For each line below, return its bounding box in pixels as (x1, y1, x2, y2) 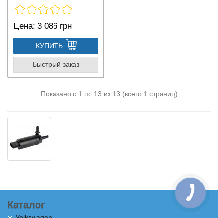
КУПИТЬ (36, 41, 63, 50)
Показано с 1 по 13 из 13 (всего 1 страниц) (40, 90, 178, 98)
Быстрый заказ (32, 60, 79, 69)
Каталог (7, 199, 45, 210)
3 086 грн (35, 21, 72, 31)
